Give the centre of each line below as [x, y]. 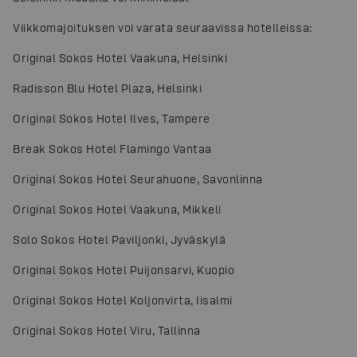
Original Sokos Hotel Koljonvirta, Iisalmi [123, 300]
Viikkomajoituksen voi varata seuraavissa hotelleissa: [163, 27]
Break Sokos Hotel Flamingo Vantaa [112, 148]
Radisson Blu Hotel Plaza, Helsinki [107, 88]
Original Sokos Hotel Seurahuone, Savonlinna [138, 178]
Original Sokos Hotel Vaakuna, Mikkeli [117, 209]
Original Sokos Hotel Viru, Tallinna [107, 330]
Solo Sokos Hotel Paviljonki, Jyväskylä [119, 239]
